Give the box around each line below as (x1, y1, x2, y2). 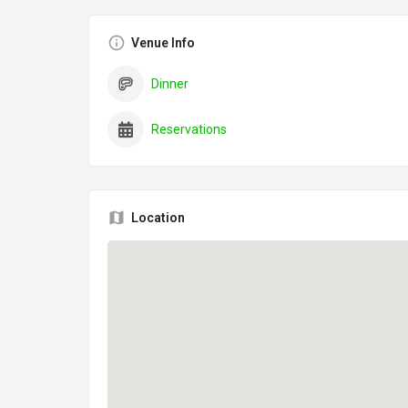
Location (131, 210, 185, 226)
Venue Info (131, 36, 195, 51)
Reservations (151, 122, 227, 138)
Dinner (151, 76, 189, 92)
